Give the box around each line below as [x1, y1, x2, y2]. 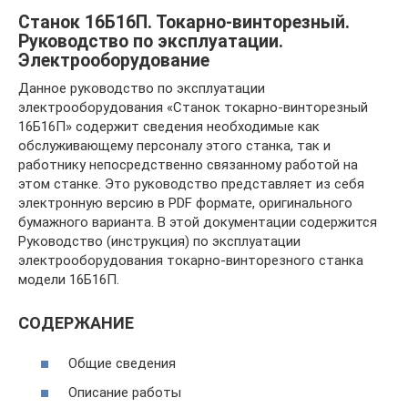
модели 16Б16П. [18, 270, 119, 288]
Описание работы [68, 383, 181, 401]
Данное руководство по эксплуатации [18, 79, 265, 97]
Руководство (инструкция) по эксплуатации [18, 232, 301, 250]
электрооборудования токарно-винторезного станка [18, 251, 363, 269]
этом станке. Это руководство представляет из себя [18, 175, 364, 192]
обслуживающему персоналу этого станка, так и [18, 137, 331, 154]
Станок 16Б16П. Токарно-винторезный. [18, 11, 350, 33]
